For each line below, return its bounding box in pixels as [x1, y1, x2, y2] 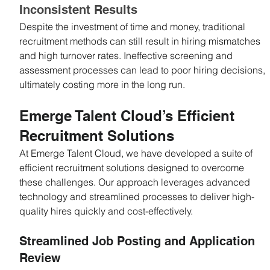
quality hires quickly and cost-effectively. [19, 204, 193, 217]
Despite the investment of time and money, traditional [19, 20, 248, 33]
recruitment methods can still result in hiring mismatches [19, 34, 263, 47]
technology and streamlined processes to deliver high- [19, 190, 254, 202]
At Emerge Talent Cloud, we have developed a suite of [19, 146, 255, 159]
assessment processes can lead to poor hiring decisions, [19, 63, 268, 76]
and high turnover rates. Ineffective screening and [19, 49, 235, 61]
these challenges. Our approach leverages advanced [19, 175, 253, 188]
